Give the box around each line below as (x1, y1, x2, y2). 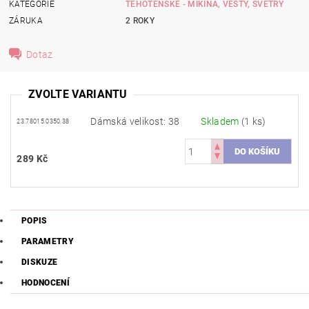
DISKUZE (21, 257, 58, 268)
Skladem (201, 116, 241, 128)
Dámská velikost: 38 (90, 116, 180, 128)
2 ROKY (126, 15, 155, 26)
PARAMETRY (21, 237, 74, 247)
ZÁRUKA (9, 15, 43, 26)
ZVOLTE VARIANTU (28, 88, 128, 101)
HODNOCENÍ (21, 278, 70, 288)
